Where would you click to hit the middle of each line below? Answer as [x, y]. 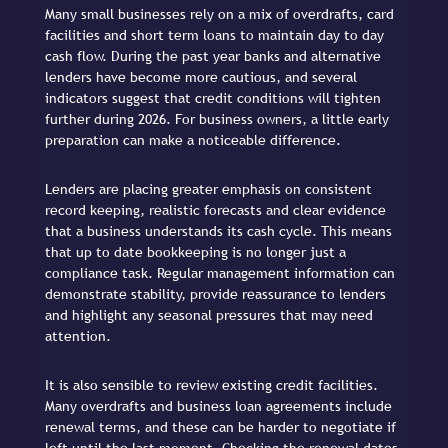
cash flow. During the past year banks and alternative [213, 55]
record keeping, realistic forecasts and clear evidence [215, 209]
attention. [78, 335]
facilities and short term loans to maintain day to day [214, 34]
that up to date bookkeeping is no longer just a [195, 251]
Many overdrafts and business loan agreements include [218, 406]
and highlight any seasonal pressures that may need [209, 314]
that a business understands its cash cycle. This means [218, 230]
